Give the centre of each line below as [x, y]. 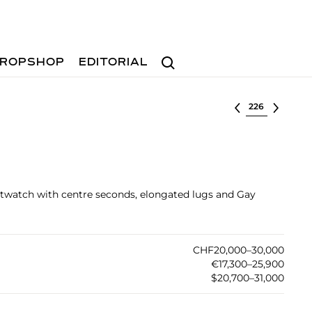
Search [173, 56]
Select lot [269, 105]
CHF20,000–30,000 [238, 250]
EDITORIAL [114, 63]
